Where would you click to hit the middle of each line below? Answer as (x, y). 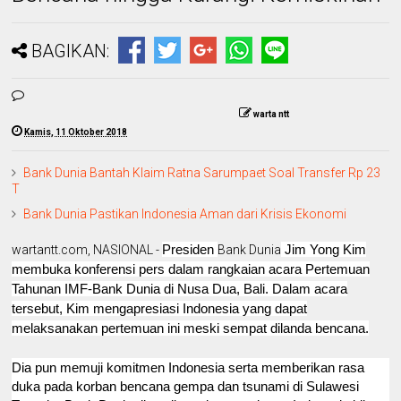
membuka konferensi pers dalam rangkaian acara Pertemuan (191, 269)
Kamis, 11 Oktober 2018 (76, 132)
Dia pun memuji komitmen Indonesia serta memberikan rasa (188, 367)
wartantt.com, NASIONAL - (87, 249)
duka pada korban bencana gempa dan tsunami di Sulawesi (186, 386)
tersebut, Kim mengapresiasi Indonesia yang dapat (160, 308)
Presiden (190, 249)
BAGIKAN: (71, 51)
